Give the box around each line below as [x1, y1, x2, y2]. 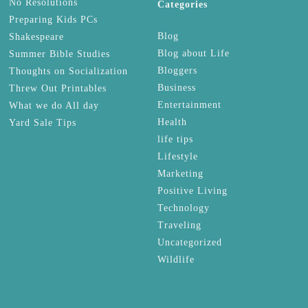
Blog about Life [157, 47, 230, 58]
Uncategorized [157, 236, 222, 247]
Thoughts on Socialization [9, 65, 128, 76]
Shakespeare [9, 31, 64, 42]
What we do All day [9, 100, 99, 111]
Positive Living [157, 185, 228, 196]
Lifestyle [157, 151, 198, 162]
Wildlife [157, 254, 195, 265]
